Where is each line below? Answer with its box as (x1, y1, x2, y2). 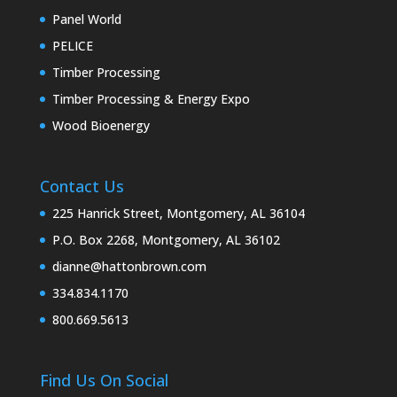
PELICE (51, 37, 93, 54)
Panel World (51, 11, 121, 27)
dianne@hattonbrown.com (51, 258, 206, 276)
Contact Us (39, 175, 124, 198)
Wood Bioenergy (51, 117, 150, 134)
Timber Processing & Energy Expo (51, 90, 250, 107)
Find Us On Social (39, 370, 168, 392)
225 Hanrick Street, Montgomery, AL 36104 (51, 205, 305, 222)
